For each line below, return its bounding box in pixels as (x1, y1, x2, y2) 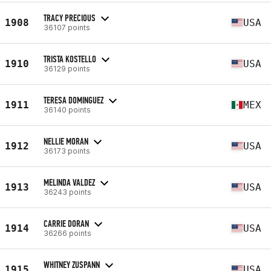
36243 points (44, 187, 91, 197)
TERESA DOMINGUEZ (44, 94, 103, 106)
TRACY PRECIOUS (44, 11, 96, 24)
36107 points (44, 22, 90, 32)
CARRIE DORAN (44, 217, 89, 229)
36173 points (44, 146, 90, 155)
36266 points (44, 228, 91, 238)
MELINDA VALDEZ (44, 176, 95, 188)
